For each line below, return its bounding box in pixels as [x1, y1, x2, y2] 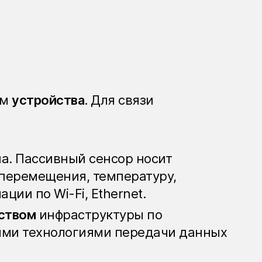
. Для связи [84, 92, 154, 108]
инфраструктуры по [36, 206, 162, 222]
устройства [12, 92, 84, 108]
